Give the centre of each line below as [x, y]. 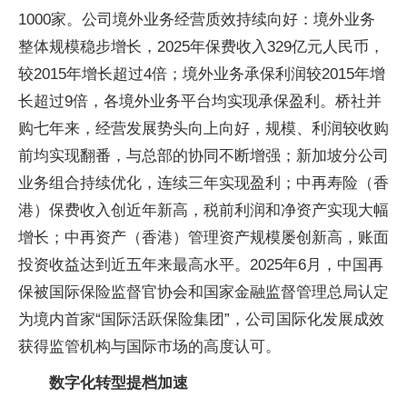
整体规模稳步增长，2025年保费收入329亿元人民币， [201, 47]
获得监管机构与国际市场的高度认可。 [149, 347]
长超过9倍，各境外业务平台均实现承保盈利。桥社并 [200, 101]
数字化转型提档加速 [119, 383]
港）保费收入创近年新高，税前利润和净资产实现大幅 [203, 210]
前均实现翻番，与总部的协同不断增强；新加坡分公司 [203, 156]
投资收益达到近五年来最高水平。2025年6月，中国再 [201, 265]
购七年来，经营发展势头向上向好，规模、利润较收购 [203, 129]
